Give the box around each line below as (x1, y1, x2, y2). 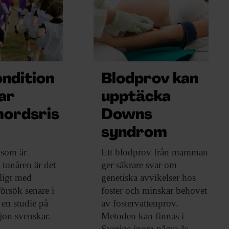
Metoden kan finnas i (101, 210, 184, 221)
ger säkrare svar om (101, 159, 177, 170)
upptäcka (101, 89, 171, 105)
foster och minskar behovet (101, 185, 207, 196)
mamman (169, 146, 208, 157)
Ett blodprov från (101, 146, 169, 157)
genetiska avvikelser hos (101, 172, 196, 183)
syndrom (101, 125, 167, 141)
